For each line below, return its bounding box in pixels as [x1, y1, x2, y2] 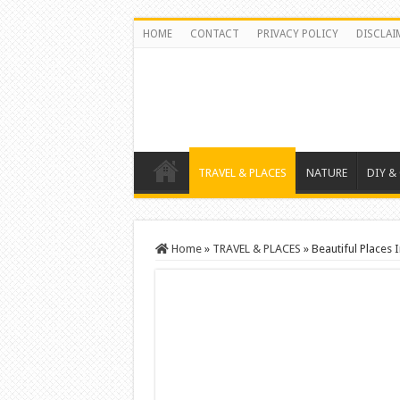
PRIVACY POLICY [256, 28, 338, 40]
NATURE [305, 166, 347, 179]
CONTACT [189, 28, 239, 40]
